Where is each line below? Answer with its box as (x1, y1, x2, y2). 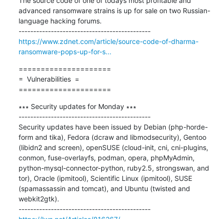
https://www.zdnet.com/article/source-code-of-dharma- (18, 37, 198, 45)
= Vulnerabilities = (18, 74, 79, 83)
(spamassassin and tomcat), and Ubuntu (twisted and (18, 184, 190, 193)
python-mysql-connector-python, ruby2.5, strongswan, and (18, 163, 209, 172)
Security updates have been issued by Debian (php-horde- (18, 122, 208, 131)
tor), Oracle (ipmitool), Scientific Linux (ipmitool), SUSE (18, 174, 192, 182)
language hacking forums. (18, 16, 102, 25)
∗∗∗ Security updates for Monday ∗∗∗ (18, 102, 136, 110)
